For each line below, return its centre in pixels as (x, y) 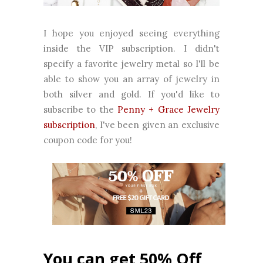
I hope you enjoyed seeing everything (131, 33)
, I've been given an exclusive (157, 125)
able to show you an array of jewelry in (131, 79)
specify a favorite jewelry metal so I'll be (131, 64)
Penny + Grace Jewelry (168, 110)
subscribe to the (80, 110)
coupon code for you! (88, 140)
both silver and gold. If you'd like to (131, 95)
